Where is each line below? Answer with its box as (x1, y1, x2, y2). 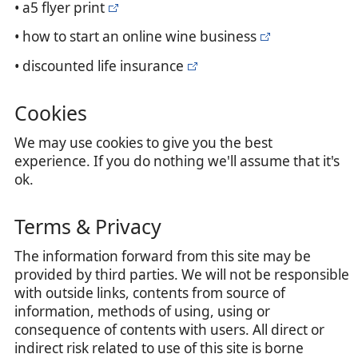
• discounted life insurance (14, 56, 184, 75)
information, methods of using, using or (14, 302, 270, 320)
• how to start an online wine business (14, 27, 257, 46)
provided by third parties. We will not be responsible (14, 265, 349, 284)
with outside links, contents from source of (14, 284, 285, 302)
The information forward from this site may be (14, 247, 311, 265)
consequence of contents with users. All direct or (14, 320, 324, 339)
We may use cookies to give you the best (14, 133, 272, 152)
